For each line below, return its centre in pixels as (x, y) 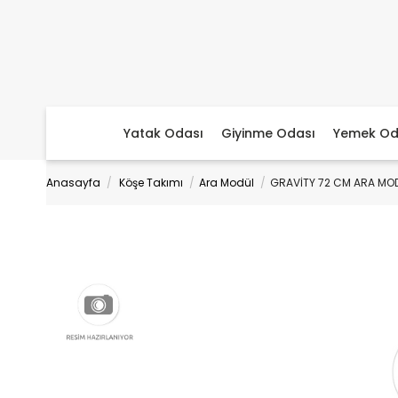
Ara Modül (227, 183)
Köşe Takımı (151, 183)
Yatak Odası (163, 133)
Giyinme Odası (268, 133)
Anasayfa (73, 183)
